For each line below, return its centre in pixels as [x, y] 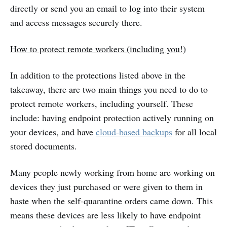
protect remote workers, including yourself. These [102, 103]
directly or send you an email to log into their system [107, 8]
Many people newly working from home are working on [112, 172]
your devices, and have [53, 131]
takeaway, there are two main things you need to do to [109, 89]
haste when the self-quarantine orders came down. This [111, 200]
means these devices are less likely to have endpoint [105, 215]
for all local [195, 131]
